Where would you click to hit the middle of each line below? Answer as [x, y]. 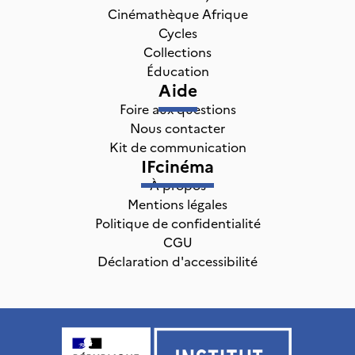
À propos [177, 185]
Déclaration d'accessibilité [177, 261]
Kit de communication [177, 147]
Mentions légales [177, 204]
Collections [177, 52]
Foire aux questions [177, 109]
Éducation [177, 71]
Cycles [177, 32]
